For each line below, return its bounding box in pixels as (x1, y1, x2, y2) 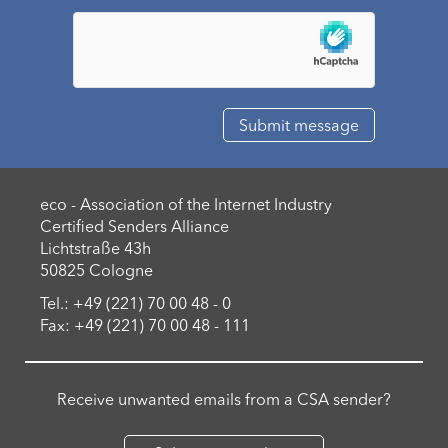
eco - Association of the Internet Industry (40, 194, 332, 214)
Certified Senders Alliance (40, 216, 229, 236)
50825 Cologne (40, 260, 153, 280)
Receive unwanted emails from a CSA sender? (57, 389, 391, 409)
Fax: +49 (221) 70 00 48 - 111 (40, 315, 250, 335)
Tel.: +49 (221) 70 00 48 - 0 (40, 293, 231, 313)
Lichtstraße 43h (40, 238, 151, 258)
